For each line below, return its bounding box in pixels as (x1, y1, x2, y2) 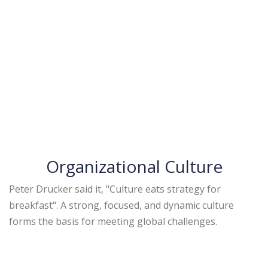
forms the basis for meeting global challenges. (9, 215, 220, 228)
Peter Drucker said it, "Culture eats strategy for (9, 182, 221, 196)
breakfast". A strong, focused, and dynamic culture (9, 199, 234, 212)
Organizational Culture (45, 155, 223, 178)
